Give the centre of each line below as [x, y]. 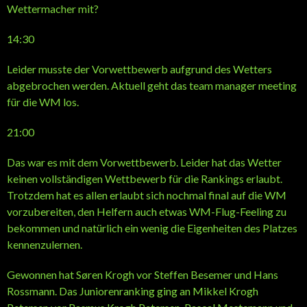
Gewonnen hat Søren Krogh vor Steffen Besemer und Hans [143, 274]
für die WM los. [43, 101]
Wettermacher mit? [53, 8]
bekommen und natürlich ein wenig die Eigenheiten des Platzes [152, 228]
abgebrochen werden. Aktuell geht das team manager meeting [152, 85]
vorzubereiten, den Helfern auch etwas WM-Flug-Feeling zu [147, 211]
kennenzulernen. [45, 244]
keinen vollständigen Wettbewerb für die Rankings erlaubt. [145, 178]
